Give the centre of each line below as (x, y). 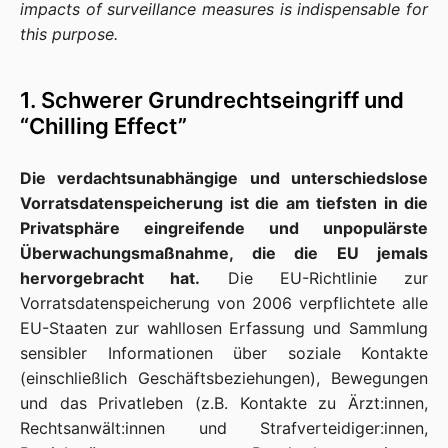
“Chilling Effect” (106, 126)
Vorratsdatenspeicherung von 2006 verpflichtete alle (224, 303)
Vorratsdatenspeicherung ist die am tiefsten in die (224, 203)
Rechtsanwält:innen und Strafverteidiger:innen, (224, 428)
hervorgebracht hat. (110, 278)
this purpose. (69, 34)
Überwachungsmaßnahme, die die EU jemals (224, 253)
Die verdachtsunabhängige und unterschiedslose (224, 178)
